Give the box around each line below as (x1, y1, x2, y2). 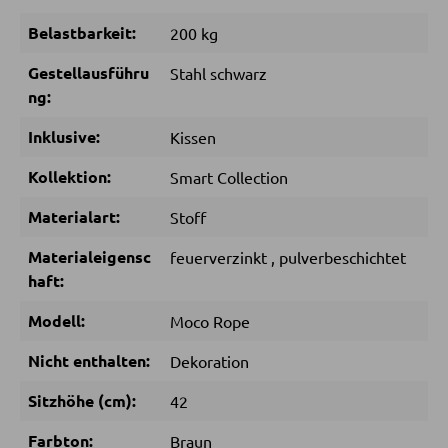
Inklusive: (28, 126, 100, 148)
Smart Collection (170, 167, 288, 188)
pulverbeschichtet (279, 247, 406, 268)
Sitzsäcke (95, 23, 161, 44)
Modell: (28, 310, 85, 332)
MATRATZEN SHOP (95, 380, 280, 402)
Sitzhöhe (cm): (28, 390, 136, 412)
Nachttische (95, 139, 179, 160)
